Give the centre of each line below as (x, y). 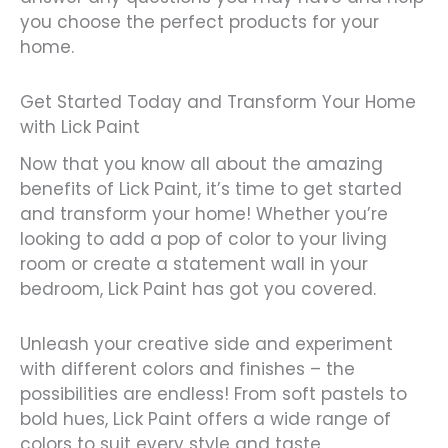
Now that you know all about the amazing (201, 163)
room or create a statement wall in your (194, 263)
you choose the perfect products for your (199, 22)
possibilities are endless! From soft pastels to (213, 393)
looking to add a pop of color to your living (203, 238)
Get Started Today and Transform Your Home (218, 102)
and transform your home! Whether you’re (204, 213)
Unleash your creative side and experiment (206, 343)
